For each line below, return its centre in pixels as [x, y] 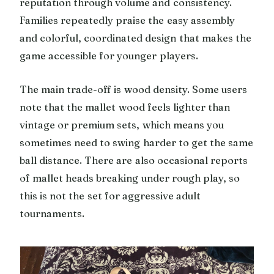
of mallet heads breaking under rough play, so [130, 178]
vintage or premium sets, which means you [122, 124]
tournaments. [52, 213]
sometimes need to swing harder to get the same [137, 142]
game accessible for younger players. [109, 55]
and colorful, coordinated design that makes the [135, 38]
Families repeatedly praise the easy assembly [127, 20]
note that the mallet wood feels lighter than [125, 107]
